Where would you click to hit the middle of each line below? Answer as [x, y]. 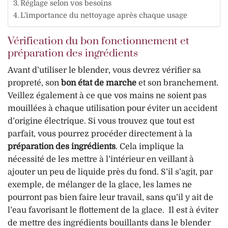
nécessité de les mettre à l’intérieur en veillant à [101, 160]
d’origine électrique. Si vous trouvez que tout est [101, 121]
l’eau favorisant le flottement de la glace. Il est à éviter [113, 210]
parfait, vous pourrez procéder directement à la [100, 134]
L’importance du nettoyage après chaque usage [104, 15]
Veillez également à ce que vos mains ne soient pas [107, 96]
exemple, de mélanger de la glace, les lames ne [100, 185]
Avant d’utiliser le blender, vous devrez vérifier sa [104, 70]
